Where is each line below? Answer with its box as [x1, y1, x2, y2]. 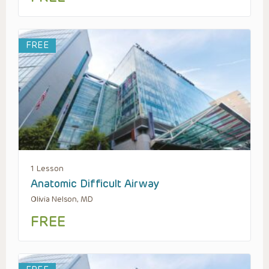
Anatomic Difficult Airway [31, 177, 159, 190]
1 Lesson [31, 163, 64, 173]
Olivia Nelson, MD [31, 194, 93, 204]
